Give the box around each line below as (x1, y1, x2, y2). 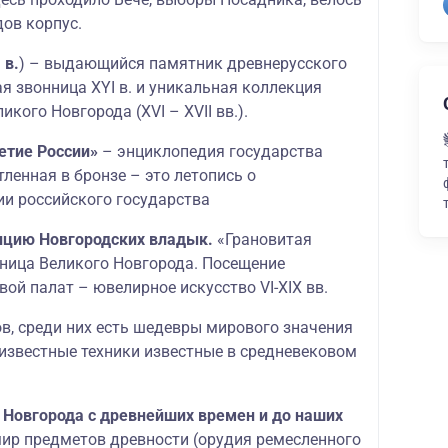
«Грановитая (217, 230, 312, 249)
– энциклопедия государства (98, 142, 323, 161)
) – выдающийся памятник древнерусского (19, 54, 347, 73)
